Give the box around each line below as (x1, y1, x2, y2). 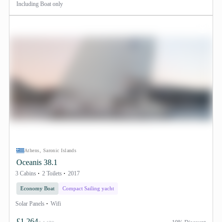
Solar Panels (15, 200, 45, 207)
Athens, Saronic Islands (24, 148, 77, 153)
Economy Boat (20, 185, 55, 191)
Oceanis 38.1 (16, 158, 57, 166)
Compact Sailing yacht (62, 185, 114, 191)
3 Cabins (15, 170, 36, 177)
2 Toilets (42, 170, 62, 177)
